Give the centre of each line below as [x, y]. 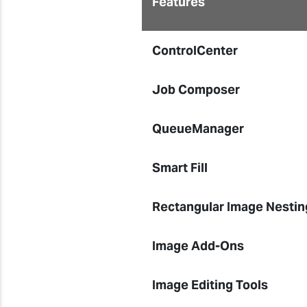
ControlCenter [195, 50]
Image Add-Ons [198, 246]
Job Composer [196, 89]
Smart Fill [180, 168]
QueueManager [198, 128]
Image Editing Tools [210, 285]
